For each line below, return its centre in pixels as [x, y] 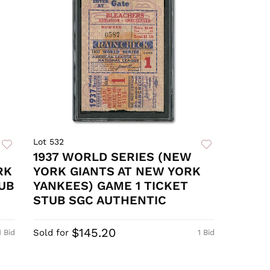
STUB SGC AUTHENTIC [100, 200]
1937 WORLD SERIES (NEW [113, 157]
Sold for [51, 233]
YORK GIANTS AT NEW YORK [117, 171]
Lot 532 [49, 142]
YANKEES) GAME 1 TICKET [111, 186]
